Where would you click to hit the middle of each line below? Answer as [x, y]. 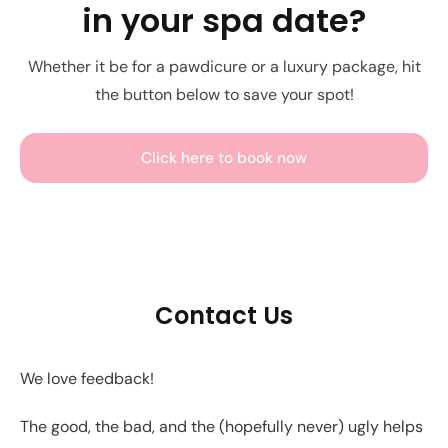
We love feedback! [87, 379]
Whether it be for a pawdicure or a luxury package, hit [224, 67]
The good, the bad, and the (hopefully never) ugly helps [221, 427]
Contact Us [224, 316]
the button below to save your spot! [224, 95]
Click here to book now [224, 158]
